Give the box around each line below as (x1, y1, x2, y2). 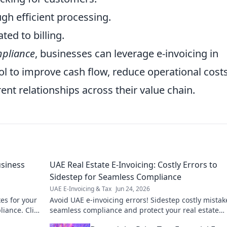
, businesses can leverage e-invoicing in (35, 47, 218, 60)
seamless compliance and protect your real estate (50, 205, 219, 215)
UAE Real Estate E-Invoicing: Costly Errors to (50, 159, 217, 170)
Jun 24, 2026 (116, 184, 150, 193)
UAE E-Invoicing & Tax (50, 184, 111, 193)
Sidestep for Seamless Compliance (50, 171, 181, 182)
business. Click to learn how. (50, 215, 146, 225)
